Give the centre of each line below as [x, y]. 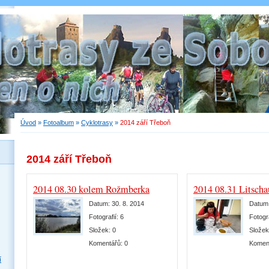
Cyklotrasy [97, 122]
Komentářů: [107, 243]
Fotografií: [104, 217]
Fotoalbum [59, 122]
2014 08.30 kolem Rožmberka [91, 189]
